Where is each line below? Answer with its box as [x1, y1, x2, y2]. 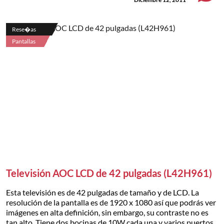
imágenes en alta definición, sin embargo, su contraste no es [6, 207, 208, 217]
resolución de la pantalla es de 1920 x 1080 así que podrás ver [6, 197, 216, 207]
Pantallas [12, 37, 35, 45]
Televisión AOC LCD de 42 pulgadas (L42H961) [6, 167, 212, 179]
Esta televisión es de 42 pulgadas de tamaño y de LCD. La [6, 187, 199, 197]
